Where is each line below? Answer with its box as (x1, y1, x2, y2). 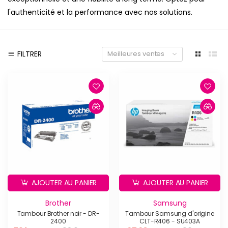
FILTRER (17, 49, 42, 60)
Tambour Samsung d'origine (125, 209, 214, 218)
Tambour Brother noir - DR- (17, 209, 100, 218)
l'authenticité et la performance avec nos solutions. (8, 7, 192, 18)
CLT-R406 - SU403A (139, 217, 200, 226)
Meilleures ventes (107, 49, 165, 59)
